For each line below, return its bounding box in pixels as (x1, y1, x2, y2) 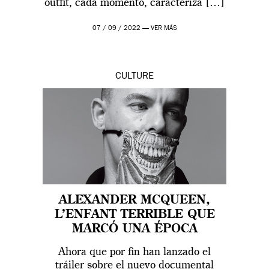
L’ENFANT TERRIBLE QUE (54, 208, 215, 221)
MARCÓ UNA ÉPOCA (71, 223, 198, 235)
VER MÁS (150, 25, 177, 32)
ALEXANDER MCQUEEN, (59, 194, 210, 207)
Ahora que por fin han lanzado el (58, 246, 211, 258)
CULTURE (115, 71, 154, 82)
